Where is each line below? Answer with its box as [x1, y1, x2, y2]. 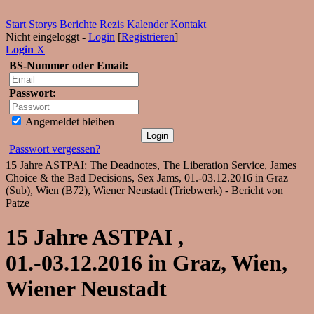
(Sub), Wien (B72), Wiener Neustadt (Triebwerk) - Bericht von [6, 184, 283, 196]
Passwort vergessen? [9, 143, 100, 155]
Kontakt [170, 18, 206, 30]
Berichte [60, 18, 97, 30]
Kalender [127, 18, 168, 30]
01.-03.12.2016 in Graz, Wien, [6, 250, 287, 276]
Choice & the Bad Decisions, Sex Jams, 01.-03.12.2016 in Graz [6, 172, 288, 184]
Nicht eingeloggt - [6, 31, 88, 43]
